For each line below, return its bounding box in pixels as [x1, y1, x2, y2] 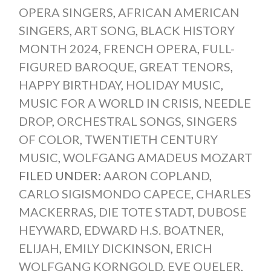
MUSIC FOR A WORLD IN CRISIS [18, 96, 199, 111]
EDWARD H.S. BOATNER [83, 223, 221, 238]
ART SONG [74, 23, 135, 38]
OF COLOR [18, 132, 80, 147]
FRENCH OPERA [103, 41, 197, 56]
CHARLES [195, 186, 251, 201]
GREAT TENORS [139, 59, 230, 74]
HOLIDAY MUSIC [125, 77, 221, 93]
